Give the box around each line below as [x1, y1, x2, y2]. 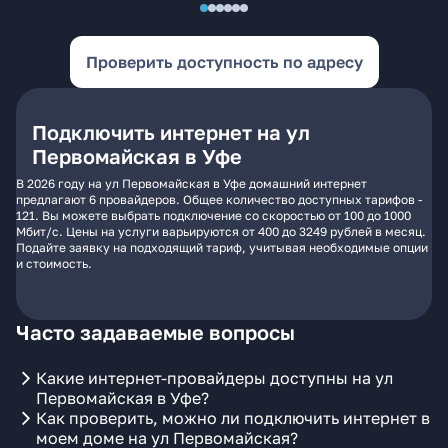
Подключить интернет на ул [32, 120, 310, 144]
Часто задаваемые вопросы [16, 320, 295, 344]
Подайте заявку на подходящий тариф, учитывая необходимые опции [16, 240, 428, 255]
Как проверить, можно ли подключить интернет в [36, 408, 430, 428]
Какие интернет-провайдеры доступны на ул [36, 368, 393, 388]
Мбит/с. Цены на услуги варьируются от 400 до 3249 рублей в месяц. [16, 224, 426, 239]
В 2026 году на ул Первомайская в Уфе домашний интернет [16, 176, 367, 191]
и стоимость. [16, 256, 92, 271]
